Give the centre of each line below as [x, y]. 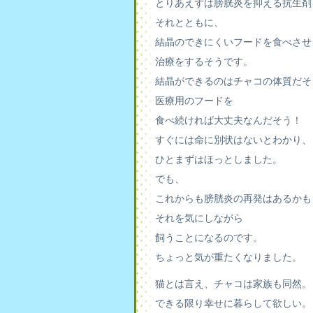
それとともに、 [189, 22]
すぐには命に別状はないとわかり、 [233, 140]
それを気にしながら [199, 218]
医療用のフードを [194, 101]
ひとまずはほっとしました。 [219, 159]
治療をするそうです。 [204, 61]
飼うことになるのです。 [209, 238]
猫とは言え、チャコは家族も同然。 [233, 284]
